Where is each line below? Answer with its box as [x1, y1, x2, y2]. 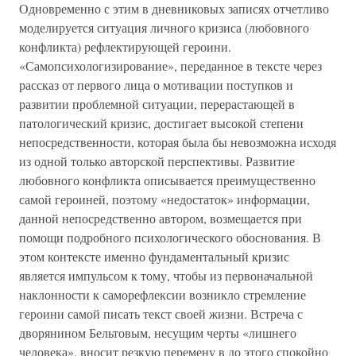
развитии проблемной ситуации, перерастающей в [19, 95, 295, 112]
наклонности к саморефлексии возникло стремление [19, 286, 306, 303]
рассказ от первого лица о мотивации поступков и [19, 76, 293, 93]
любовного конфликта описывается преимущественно [19, 172, 315, 188]
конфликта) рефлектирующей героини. [19, 38, 231, 55]
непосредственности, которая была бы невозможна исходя [19, 133, 336, 150]
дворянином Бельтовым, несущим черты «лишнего [19, 324, 296, 341]
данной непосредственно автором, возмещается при [19, 210, 302, 226]
